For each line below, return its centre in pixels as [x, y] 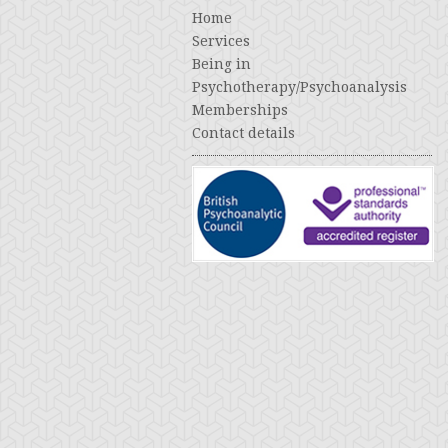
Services [221, 41]
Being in [221, 64]
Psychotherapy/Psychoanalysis [299, 87]
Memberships [240, 110]
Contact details [243, 133]
